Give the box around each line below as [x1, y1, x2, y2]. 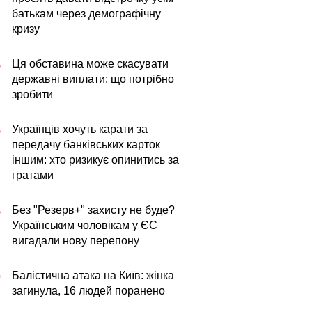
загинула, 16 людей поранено [12, 285, 165, 297]
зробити [12, 88, 53, 100]
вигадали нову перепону [12, 235, 139, 247]
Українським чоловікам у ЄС [12, 219, 157, 231]
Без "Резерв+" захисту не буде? [12, 204, 175, 216]
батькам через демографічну [12, 8, 161, 19]
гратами [12, 169, 54, 181]
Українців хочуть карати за [12, 123, 148, 135]
